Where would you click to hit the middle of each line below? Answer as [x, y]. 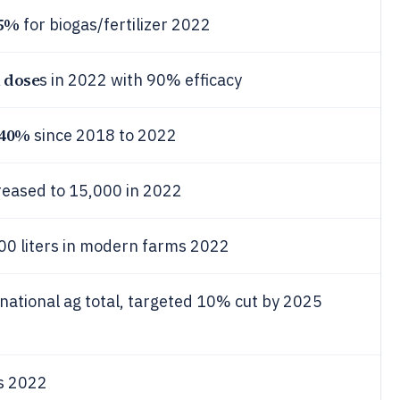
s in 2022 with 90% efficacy [141, 80]
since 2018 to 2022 [103, 135]
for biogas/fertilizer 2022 [115, 25]
